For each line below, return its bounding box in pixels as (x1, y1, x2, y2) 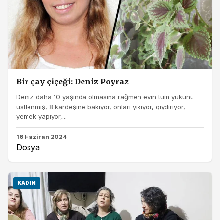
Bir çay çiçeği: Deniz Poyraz (16, 77, 129, 87)
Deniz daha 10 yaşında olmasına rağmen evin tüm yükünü (16, 92, 194, 101)
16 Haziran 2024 (16, 133, 67, 141)
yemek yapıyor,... (16, 112, 67, 120)
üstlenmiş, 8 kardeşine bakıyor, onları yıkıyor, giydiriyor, (16, 102, 185, 110)
